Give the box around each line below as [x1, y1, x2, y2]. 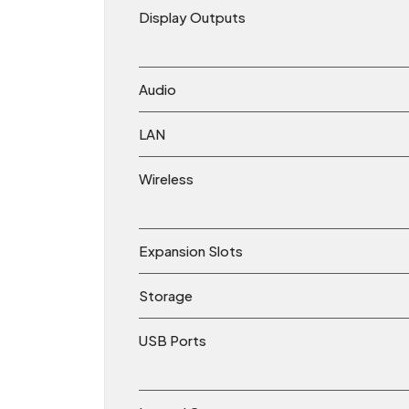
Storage [139, 287, 193, 305]
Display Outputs [139, 8, 246, 26]
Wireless [139, 170, 194, 188]
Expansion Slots [139, 242, 243, 260]
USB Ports [139, 331, 206, 350]
